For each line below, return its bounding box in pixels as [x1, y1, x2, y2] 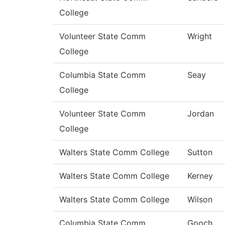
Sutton [187, 147, 212, 158]
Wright [187, 31, 212, 42]
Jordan [187, 108, 214, 119]
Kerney [187, 171, 213, 181]
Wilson [187, 194, 212, 205]
